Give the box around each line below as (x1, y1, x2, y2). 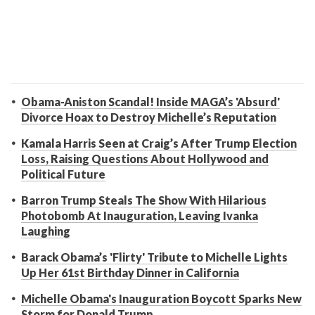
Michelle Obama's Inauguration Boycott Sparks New (21, 292, 302, 306)
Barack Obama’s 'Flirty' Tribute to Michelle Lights (21, 250, 288, 264)
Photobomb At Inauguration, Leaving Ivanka (21, 209, 258, 223)
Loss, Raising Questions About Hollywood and (21, 152, 269, 166)
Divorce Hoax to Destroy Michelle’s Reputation (21, 110, 276, 124)
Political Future (21, 167, 105, 181)
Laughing (21, 224, 70, 238)
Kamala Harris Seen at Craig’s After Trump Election (21, 136, 297, 150)
